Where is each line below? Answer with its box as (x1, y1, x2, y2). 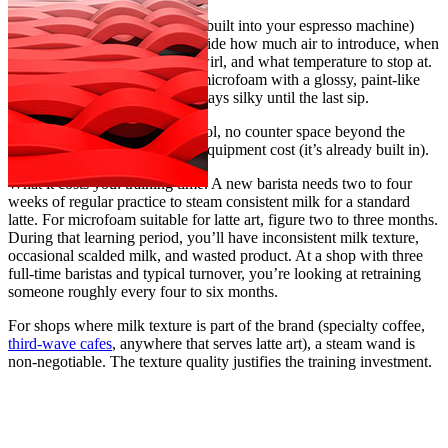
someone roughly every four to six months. (8, 282, 278, 300)
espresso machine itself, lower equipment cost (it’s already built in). (8, 140, 429, 158)
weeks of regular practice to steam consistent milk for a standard (8, 192, 410, 210)
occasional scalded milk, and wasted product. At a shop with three (8, 246, 423, 264)
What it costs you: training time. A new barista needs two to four (8, 174, 412, 192)
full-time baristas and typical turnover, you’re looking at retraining (8, 264, 421, 282)
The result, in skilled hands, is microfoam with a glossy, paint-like (8, 70, 420, 88)
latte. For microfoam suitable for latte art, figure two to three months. (8, 210, 438, 228)
